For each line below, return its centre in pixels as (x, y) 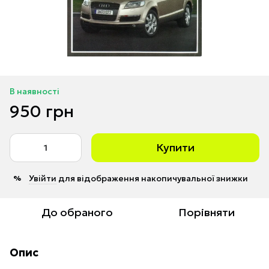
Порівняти (207, 212)
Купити (175, 147)
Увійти (43, 178)
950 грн (42, 111)
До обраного (77, 212)
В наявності (35, 91)
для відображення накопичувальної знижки (152, 178)
